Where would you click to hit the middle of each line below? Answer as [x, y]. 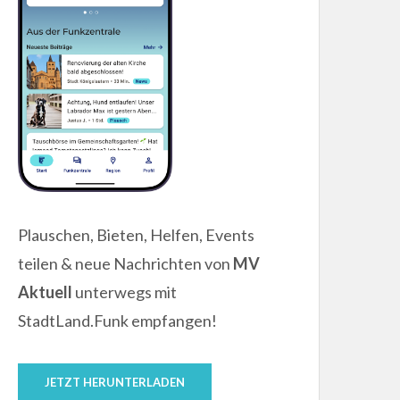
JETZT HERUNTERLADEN [115, 382]
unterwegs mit [125, 292]
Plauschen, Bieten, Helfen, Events [137, 234]
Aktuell [46, 292]
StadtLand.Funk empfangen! [118, 320]
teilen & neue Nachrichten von [126, 263]
